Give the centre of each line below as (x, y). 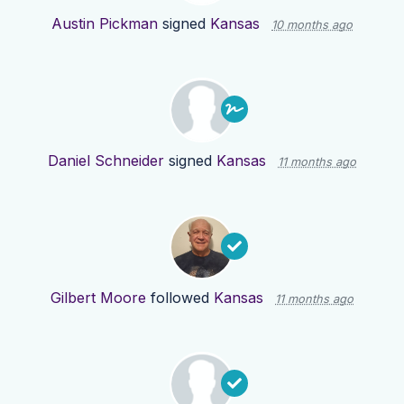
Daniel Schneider (106, 161)
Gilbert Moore (98, 298)
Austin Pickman (105, 24)
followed (180, 298)
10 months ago (312, 25)
